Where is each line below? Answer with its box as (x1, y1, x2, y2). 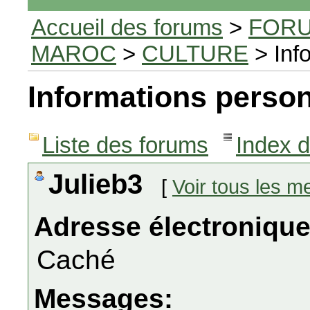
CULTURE (142, 41, 248, 66)
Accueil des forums (31, 15, 223, 40)
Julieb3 (48, 169, 150, 200)
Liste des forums (42, 132, 208, 158)
